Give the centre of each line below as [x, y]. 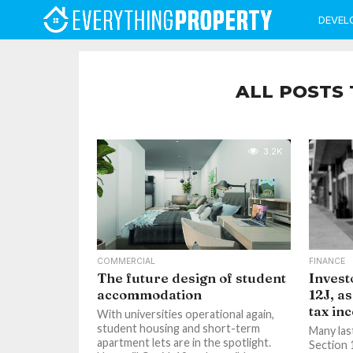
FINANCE [327, 261]
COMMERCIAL [126, 261]
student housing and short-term [179, 328]
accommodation [150, 295]
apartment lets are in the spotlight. [184, 342]
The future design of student [192, 278]
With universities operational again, [186, 314]
